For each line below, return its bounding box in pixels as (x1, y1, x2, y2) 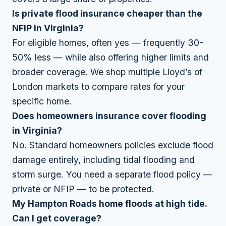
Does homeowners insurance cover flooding (12, 110, 206, 121)
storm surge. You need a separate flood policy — (12, 168, 212, 180)
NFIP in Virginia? (12, 22, 84, 33)
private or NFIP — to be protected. (12, 183, 154, 194)
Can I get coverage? (12, 212, 101, 223)
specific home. (12, 95, 72, 106)
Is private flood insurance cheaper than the (12, 8, 202, 19)
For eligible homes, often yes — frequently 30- (12, 37, 203, 48)
